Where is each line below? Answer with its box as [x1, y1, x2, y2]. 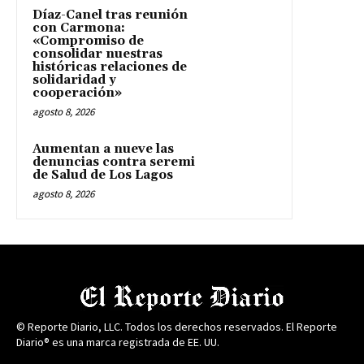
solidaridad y [32, 72, 116, 89]
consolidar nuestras [32, 46, 162, 63]
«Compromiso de [32, 33, 144, 50]
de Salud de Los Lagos [32, 167, 173, 184]
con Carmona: [32, 20, 125, 37]
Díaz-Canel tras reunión [32, 7, 188, 24]
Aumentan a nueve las [32, 141, 174, 158]
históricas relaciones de [32, 59, 187, 76]
